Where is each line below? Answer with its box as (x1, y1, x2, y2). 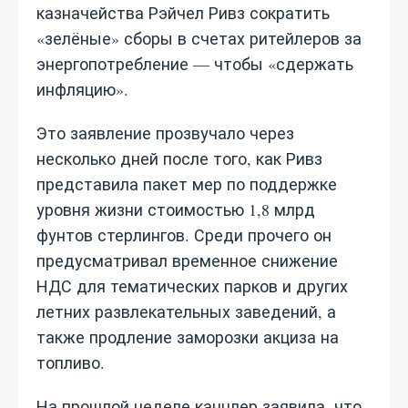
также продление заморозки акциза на (36, 326, 339, 348)
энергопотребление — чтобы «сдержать (36, 53, 353, 75)
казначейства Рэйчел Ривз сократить (36, 2, 330, 24)
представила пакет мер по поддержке (36, 173, 337, 195)
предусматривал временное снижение (36, 250, 338, 271)
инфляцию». (36, 78, 128, 100)
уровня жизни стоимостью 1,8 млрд (36, 199, 315, 220)
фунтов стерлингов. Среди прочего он (36, 224, 331, 246)
